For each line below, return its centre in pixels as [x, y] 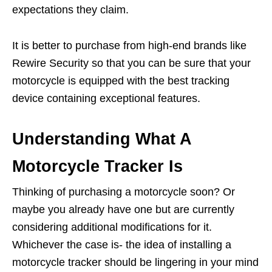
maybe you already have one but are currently [123, 210]
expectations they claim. [70, 10]
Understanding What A [102, 139]
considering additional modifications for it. [112, 227]
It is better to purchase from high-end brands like [129, 46]
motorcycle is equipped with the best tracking [121, 81]
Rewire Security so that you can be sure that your [131, 63]
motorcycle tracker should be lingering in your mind [135, 263]
